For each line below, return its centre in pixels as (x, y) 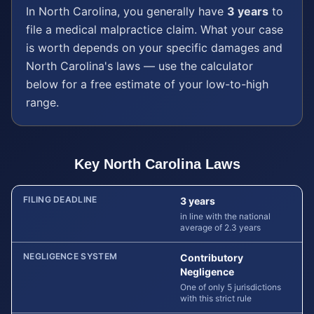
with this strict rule (216, 298)
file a (41, 29)
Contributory (212, 258)
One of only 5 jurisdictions (231, 287)
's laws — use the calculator (179, 66)
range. (42, 102)
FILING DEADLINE (60, 199)
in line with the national (225, 216)
